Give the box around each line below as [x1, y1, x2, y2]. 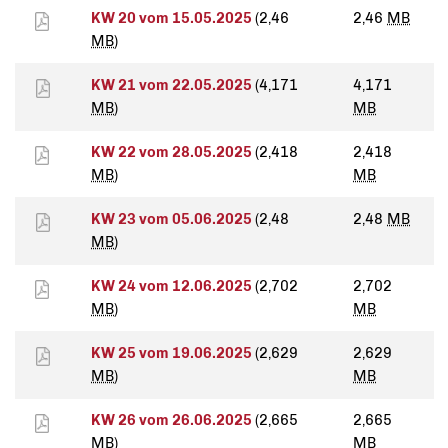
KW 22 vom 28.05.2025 [91, 143, 255, 162]
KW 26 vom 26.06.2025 [91, 411, 255, 430]
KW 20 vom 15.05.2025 [91, 9, 255, 28]
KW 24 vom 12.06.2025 [91, 277, 255, 296]
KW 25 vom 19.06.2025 [91, 344, 255, 363]
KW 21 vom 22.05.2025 [91, 76, 255, 95]
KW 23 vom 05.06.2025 [91, 210, 255, 229]
